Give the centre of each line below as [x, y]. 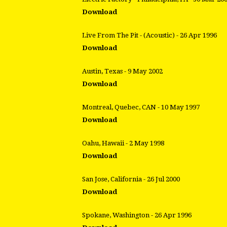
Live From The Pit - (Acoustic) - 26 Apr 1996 [149, 35]
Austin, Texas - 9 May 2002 [122, 71]
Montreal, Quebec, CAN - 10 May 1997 [141, 107]
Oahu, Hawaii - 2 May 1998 [123, 143]
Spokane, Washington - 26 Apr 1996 [137, 215]
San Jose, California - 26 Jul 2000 [131, 179]
